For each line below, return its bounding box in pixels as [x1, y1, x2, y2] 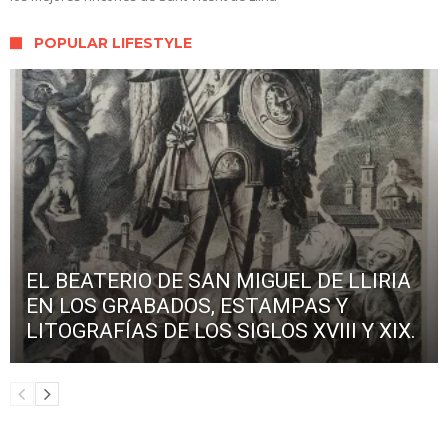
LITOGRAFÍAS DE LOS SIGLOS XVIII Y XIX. [26, 319, 416, 344]
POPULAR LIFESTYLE [34, 34, 192, 53]
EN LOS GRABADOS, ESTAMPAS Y [26, 294, 348, 319]
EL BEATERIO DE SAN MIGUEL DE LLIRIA [26, 269, 411, 294]
